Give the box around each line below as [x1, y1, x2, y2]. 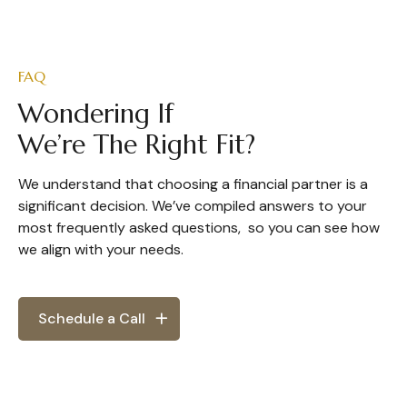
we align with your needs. [18, 239, 187, 259]
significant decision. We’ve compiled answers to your [18, 195, 367, 215]
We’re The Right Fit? [18, 127, 255, 161]
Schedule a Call [38, 308, 145, 328]
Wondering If [18, 96, 174, 130]
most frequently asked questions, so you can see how [18, 217, 380, 237]
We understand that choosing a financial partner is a [18, 174, 368, 194]
